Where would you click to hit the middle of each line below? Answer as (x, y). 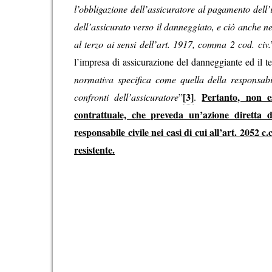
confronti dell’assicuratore (127, 97)
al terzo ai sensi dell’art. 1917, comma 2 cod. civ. (172, 44)
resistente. (94, 150)
